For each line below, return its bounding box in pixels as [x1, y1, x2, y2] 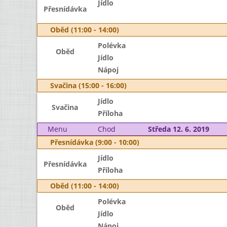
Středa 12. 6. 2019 [147, 124, 209, 134]
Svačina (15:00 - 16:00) [50, 81, 127, 90]
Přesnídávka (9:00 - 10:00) [50, 137, 139, 147]
